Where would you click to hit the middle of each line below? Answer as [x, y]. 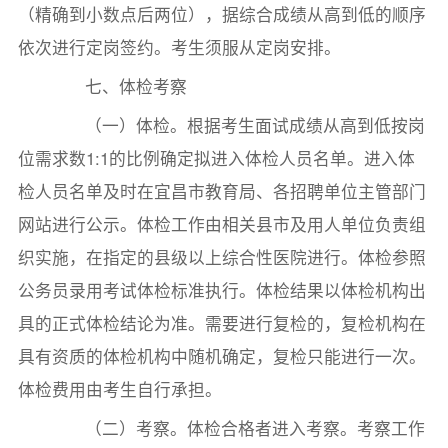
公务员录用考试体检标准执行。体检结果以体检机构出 [221, 290]
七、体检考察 [119, 86]
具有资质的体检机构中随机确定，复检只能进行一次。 [221, 356]
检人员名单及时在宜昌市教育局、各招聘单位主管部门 [221, 191]
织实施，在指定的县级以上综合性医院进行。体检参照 [221, 257]
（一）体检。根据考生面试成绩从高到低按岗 [238, 125]
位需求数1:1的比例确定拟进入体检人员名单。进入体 [216, 158]
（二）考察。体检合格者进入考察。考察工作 [238, 428]
